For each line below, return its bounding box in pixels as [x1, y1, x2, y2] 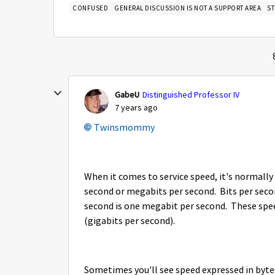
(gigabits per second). [84, 215, 179, 227]
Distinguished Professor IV [142, 89, 239, 100]
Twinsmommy [94, 122, 155, 134]
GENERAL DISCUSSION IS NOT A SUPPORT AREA [114, 4, 261, 12]
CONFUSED [72, 4, 108, 12]
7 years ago [115, 102, 158, 113]
